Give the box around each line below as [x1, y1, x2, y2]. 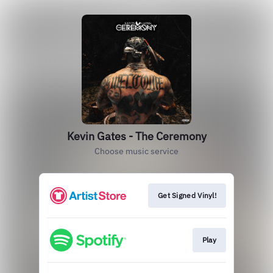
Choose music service [94, 146, 179, 157]
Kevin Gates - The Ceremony [66, 129, 207, 143]
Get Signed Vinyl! [157, 191, 216, 200]
